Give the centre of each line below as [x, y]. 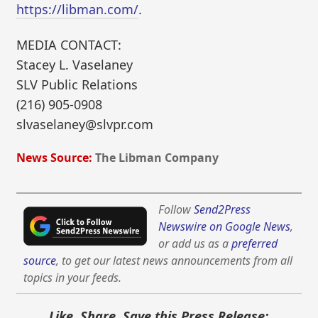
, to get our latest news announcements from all [175, 261]
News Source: [55, 158]
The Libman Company [157, 158]
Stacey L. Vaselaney [75, 64]
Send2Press [223, 210]
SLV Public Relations [77, 84]
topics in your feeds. [73, 278]
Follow [176, 210]
